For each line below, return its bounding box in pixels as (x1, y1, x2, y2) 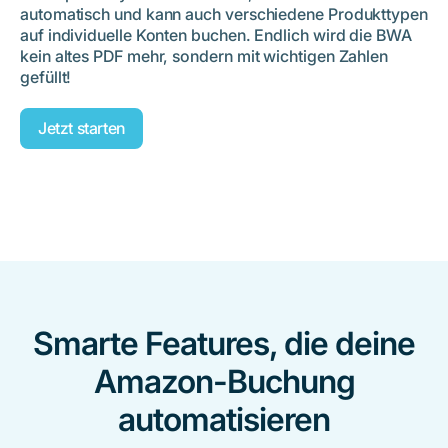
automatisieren (118, 400, 330, 440)
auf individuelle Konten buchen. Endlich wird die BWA (20, 25, 412, 46)
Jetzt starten (38, 118, 125, 139)
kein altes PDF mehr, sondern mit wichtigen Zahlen (20, 46, 389, 67)
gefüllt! (20, 67, 72, 88)
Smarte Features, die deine (33, 324, 415, 364)
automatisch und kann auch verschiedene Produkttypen (20, 4, 428, 25)
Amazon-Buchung (93, 362, 355, 402)
